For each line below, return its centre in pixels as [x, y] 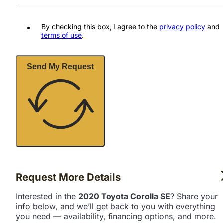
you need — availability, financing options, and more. [116, 216]
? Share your [194, 196]
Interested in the [47, 196]
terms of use [61, 35]
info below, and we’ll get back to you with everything [115, 206]
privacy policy [182, 26]
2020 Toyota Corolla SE [124, 196]
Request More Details [68, 177]
